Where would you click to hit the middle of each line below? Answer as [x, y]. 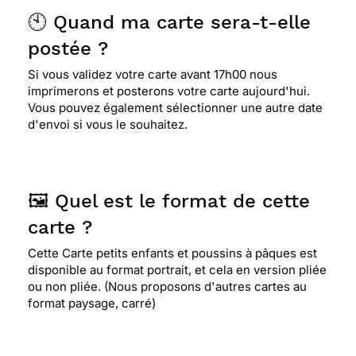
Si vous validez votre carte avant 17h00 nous [153, 74]
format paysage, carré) [92, 303]
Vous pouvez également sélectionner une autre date [175, 108]
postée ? [68, 48]
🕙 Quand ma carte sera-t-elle [169, 22]
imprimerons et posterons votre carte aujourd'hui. [169, 91]
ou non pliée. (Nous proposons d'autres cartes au [167, 286]
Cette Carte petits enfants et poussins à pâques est [172, 253]
